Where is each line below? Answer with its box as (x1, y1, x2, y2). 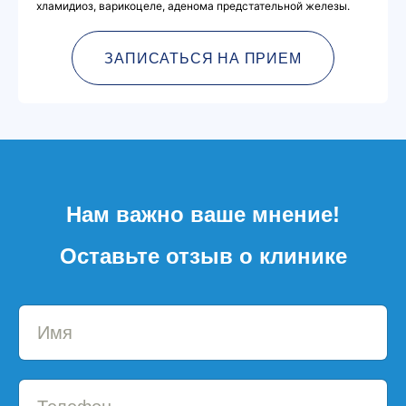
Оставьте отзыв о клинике (59, 244, 347, 268)
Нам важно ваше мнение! (66, 202, 340, 227)
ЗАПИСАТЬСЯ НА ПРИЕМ (104, 50, 302, 66)
